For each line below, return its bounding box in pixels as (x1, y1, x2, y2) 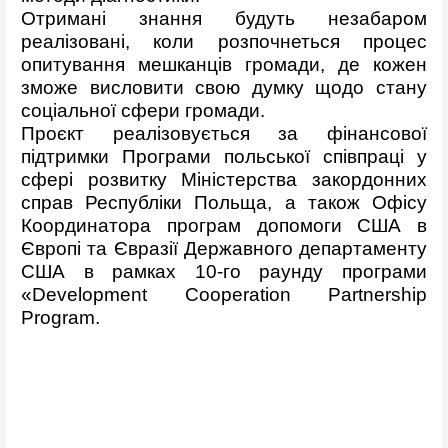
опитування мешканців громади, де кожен (21, 54, 427, 76)
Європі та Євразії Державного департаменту (21, 238, 427, 260)
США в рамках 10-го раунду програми (21, 261, 427, 283)
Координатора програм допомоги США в (21, 215, 427, 237)
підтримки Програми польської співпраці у (21, 146, 427, 168)
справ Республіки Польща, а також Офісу (21, 192, 427, 214)
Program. (21, 307, 101, 329)
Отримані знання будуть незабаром (21, 8, 427, 30)
